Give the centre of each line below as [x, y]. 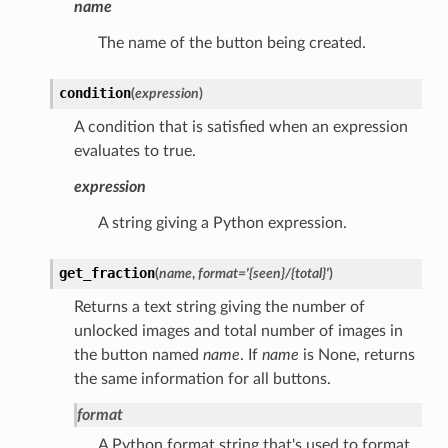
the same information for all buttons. [202, 378]
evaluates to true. [134, 150]
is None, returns [356, 354]
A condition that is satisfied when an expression [240, 126]
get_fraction [106, 272]
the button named [138, 354]
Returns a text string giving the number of [219, 306]
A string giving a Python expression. [222, 222]
